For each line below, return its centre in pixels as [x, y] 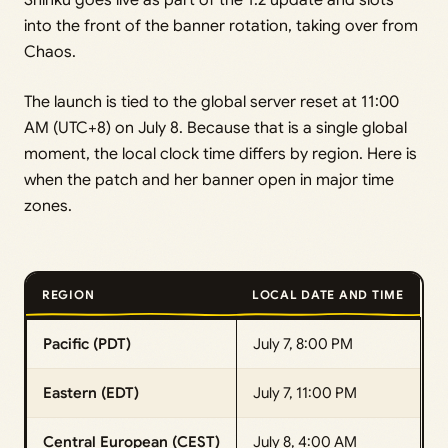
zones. [48, 206]
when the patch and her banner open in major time [209, 180]
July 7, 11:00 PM [305, 393]
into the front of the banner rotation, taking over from [221, 26]
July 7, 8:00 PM [303, 344]
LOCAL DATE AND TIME [328, 295]
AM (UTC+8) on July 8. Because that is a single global [215, 128]
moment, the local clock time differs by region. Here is [220, 154]
